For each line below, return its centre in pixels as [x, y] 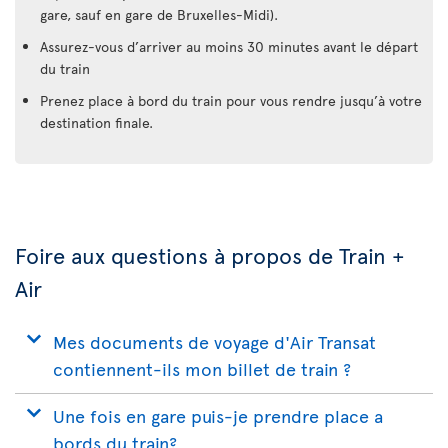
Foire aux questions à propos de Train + [210, 254]
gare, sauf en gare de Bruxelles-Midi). [159, 14]
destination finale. [96, 122]
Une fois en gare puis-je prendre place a [218, 415]
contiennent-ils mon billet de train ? [202, 368]
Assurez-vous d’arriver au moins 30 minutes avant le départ [229, 46]
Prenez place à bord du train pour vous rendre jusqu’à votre [231, 100]
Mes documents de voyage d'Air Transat [214, 341]
